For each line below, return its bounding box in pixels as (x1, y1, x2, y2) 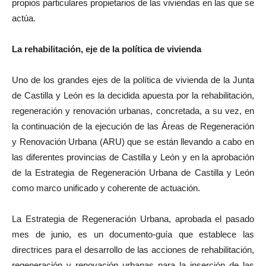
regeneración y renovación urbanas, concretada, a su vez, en (12, 106, 254, 116)
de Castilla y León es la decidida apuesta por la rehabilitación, (12, 90, 254, 101)
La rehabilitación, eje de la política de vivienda (12, 44, 201, 55)
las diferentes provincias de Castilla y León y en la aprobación (12, 152, 254, 163)
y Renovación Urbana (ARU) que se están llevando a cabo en (12, 137, 254, 147)
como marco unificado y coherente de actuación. (12, 183, 200, 194)
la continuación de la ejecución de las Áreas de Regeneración (12, 121, 254, 132)
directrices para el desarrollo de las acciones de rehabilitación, (12, 245, 254, 255)
